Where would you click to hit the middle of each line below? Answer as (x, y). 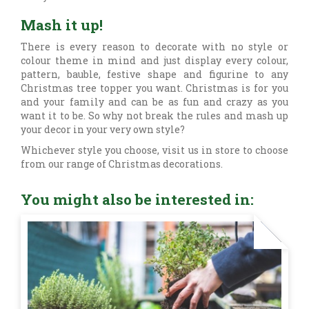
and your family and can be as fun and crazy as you (154, 102)
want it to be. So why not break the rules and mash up (154, 116)
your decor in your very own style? (104, 130)
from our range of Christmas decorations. (123, 164)
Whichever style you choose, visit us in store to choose (154, 150)
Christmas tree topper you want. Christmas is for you (154, 88)
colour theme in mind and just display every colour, (154, 61)
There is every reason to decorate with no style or (154, 47)
